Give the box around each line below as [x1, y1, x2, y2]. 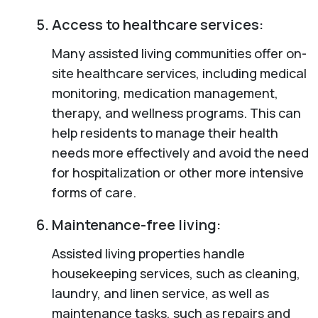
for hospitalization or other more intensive [51, 163, 304, 181]
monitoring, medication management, [51, 84, 278, 102]
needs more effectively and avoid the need [51, 143, 309, 161]
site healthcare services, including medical [51, 64, 307, 82]
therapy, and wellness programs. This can [51, 104, 301, 121]
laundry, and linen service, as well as [51, 284, 269, 302]
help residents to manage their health [51, 124, 278, 141]
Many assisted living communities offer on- [51, 44, 307, 62]
